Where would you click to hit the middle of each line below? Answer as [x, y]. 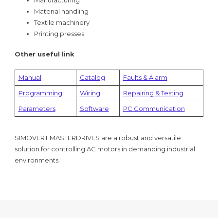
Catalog [92, 77]
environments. [37, 160]
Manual [30, 77]
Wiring [90, 93]
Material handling [61, 11]
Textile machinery [62, 22]
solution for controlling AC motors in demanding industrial [105, 149]
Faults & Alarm [145, 77]
